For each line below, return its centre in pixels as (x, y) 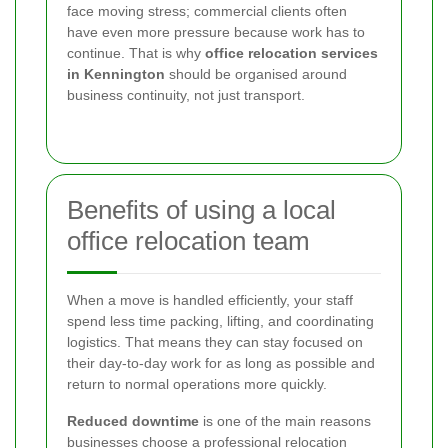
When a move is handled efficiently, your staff (210, 299)
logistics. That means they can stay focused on (215, 341)
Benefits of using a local (201, 209)
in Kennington (116, 73)
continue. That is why (136, 52)
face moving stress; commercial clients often (207, 10)
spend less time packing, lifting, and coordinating (220, 320)
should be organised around (256, 73)
